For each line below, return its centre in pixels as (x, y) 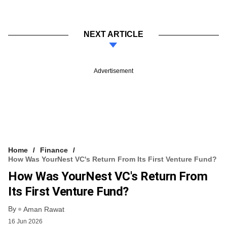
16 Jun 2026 (25, 221)
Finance (54, 150)
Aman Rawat (44, 209)
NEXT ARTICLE (113, 34)
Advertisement (113, 71)
